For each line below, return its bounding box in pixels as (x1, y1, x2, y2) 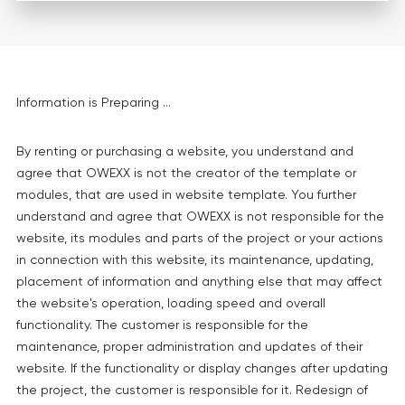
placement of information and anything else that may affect (16, 273, 382, 288)
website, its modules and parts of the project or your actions (16, 230, 383, 245)
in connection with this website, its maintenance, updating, (16, 251, 373, 267)
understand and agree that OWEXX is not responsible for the (16, 208, 384, 223)
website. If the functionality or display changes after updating (16, 360, 388, 375)
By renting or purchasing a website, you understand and (16, 143, 353, 158)
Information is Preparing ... (16, 94, 171, 109)
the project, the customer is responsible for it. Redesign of (16, 381, 368, 397)
